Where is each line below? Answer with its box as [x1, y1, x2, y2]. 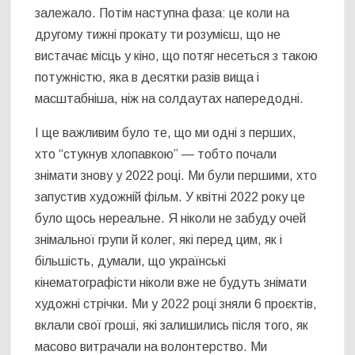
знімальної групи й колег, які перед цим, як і [35, 233, 283, 247]
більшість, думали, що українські [35, 254, 227, 269]
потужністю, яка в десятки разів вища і [35, 71, 260, 85]
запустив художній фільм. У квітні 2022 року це [35, 190, 306, 204]
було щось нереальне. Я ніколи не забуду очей [35, 212, 307, 226]
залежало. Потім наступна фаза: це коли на [35, 6, 290, 21]
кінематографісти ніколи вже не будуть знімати [35, 276, 307, 290]
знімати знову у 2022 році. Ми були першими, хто [35, 169, 318, 183]
